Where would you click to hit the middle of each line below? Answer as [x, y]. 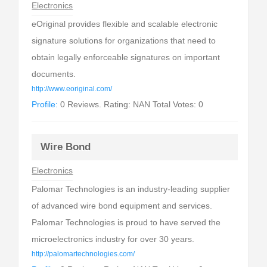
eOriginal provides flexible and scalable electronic [125, 24]
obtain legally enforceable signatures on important [126, 57]
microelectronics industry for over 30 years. [113, 239]
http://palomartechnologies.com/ [83, 254]
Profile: [45, 104]
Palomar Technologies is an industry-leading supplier [131, 189]
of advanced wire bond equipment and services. [122, 206]
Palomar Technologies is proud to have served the [126, 222]
